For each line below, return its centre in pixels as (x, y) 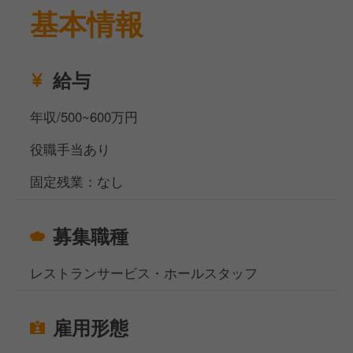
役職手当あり (71, 149)
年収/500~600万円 (84, 116)
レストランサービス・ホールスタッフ (144, 272)
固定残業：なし (77, 181)
